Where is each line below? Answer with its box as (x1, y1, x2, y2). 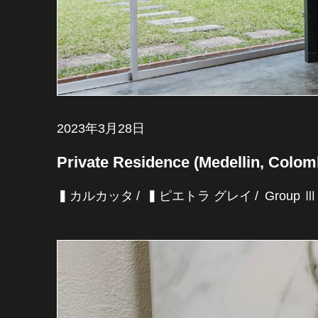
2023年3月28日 (57, 121, 145, 136)
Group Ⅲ (265, 189, 317, 204)
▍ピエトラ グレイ (146, 189, 252, 204)
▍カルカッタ (57, 189, 133, 204)
